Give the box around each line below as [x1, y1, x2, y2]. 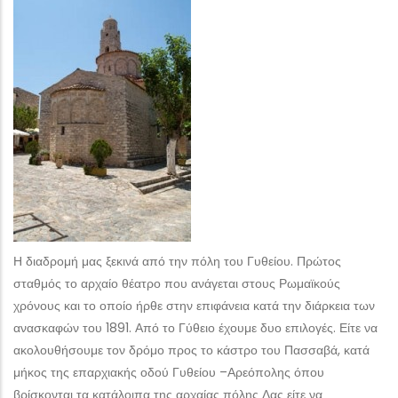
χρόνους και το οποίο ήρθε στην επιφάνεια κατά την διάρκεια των [13, 297, 375, 314]
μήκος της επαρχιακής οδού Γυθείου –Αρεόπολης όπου [13, 363, 324, 381]
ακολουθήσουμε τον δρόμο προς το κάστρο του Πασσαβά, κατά [13, 341, 370, 359]
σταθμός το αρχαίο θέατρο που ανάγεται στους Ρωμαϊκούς [13, 275, 340, 292]
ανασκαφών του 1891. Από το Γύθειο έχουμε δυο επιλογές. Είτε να [13, 319, 378, 337]
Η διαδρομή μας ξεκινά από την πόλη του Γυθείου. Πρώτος [13, 252, 341, 270]
